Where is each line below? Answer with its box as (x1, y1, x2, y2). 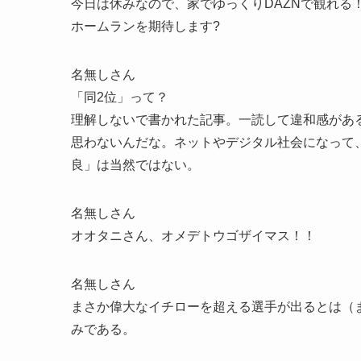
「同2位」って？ (71, 90, 168, 105)
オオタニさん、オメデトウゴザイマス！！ (71, 229, 316, 243)
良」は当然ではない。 (71, 158, 200, 172)
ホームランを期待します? (71, 19, 220, 34)
